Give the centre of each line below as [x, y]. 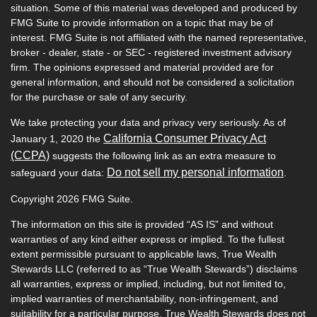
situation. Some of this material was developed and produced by [154, 7]
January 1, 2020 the [57, 138]
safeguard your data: [59, 172]
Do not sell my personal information [195, 172]
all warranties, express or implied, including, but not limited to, [148, 283]
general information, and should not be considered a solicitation [152, 82]
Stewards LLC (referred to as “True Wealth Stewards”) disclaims [154, 269]
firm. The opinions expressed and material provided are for [142, 67]
